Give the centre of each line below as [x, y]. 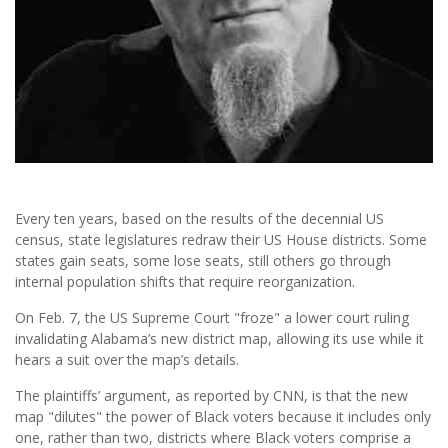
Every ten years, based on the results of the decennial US [199, 219]
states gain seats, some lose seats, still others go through [203, 261]
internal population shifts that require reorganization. [185, 282]
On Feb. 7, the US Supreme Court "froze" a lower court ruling [212, 318]
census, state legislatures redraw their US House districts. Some [221, 240]
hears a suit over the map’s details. [127, 360]
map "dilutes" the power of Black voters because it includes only [223, 417]
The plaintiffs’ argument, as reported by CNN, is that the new [211, 396]
